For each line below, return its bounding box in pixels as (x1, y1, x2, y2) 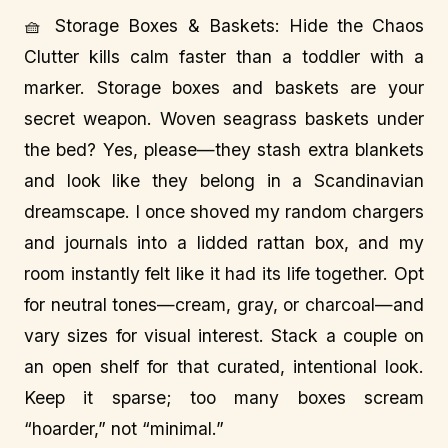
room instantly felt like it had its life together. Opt (24, 263, 424, 284)
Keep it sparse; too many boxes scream (24, 387, 424, 408)
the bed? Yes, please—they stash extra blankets (24, 139, 424, 160)
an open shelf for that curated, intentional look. (24, 356, 424, 377)
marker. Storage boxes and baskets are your (24, 77, 424, 98)
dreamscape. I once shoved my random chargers (24, 201, 424, 222)
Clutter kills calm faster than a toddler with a (24, 46, 424, 67)
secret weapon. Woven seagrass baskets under (24, 108, 424, 129)
